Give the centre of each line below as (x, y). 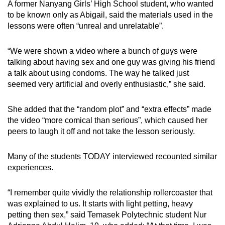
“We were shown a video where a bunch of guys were (102, 51)
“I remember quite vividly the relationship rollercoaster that (110, 192)
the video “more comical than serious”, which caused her (107, 120)
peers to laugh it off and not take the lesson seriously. (101, 131)
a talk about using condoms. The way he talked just (98, 73)
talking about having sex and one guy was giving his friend (111, 62)
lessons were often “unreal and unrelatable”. (86, 26)
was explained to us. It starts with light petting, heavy (100, 203)
